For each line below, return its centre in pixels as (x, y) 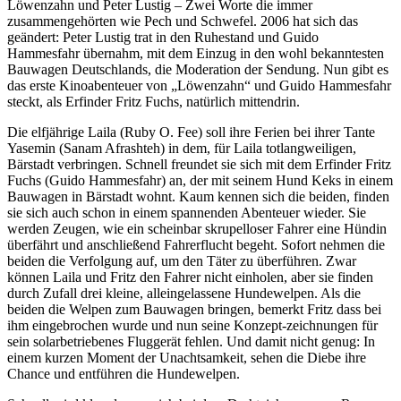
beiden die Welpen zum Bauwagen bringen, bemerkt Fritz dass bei (194, 309)
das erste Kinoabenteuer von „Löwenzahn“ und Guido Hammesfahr (199, 85)
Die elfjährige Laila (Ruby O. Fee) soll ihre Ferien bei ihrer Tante (191, 132)
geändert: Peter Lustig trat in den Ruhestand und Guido (163, 37)
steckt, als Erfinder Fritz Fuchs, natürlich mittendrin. (154, 101)
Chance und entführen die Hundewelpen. (124, 373)
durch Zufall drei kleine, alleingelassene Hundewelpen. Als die (184, 293)
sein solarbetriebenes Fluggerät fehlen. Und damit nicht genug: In (191, 341)
